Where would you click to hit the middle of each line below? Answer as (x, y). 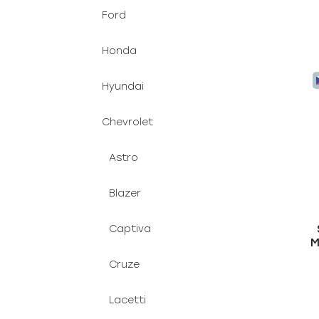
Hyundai (123, 87)
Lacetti (127, 300)
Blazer (125, 193)
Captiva (130, 229)
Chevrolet (127, 122)
